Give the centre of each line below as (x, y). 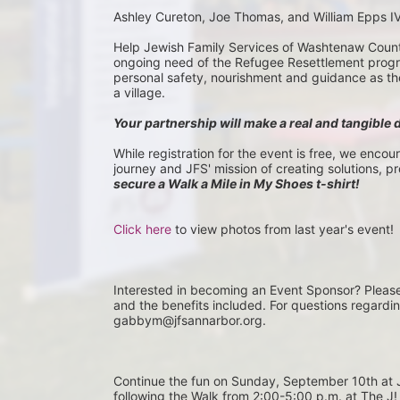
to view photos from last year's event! (283, 229)
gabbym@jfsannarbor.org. (190, 320)
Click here (142, 229)
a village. (139, 92)
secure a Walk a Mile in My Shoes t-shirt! (237, 183)
